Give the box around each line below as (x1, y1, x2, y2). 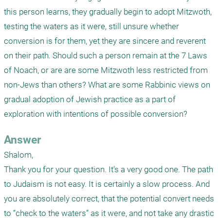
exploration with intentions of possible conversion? (4, 109, 187, 119)
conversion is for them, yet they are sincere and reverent (4, 36, 206, 46)
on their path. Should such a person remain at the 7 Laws (4, 51, 207, 60)
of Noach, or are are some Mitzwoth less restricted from (4, 65, 208, 75)
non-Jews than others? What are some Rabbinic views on (4, 80, 210, 90)
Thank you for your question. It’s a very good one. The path (4, 164, 213, 174)
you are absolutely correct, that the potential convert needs (4, 194, 214, 203)
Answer (4, 133, 41, 146)
